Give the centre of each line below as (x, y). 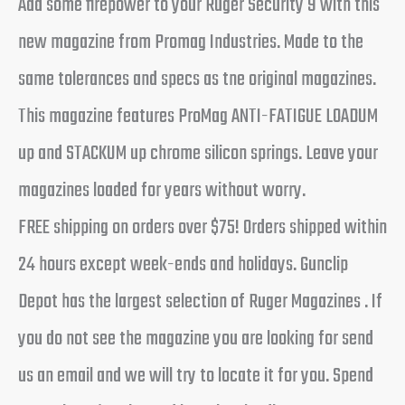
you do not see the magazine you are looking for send (196, 339)
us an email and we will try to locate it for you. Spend (196, 376)
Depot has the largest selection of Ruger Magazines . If (200, 302)
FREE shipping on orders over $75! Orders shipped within (202, 228)
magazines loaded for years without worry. (162, 191)
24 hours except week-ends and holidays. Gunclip (183, 265)
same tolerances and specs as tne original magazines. (197, 80)
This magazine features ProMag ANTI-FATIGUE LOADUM (198, 117)
